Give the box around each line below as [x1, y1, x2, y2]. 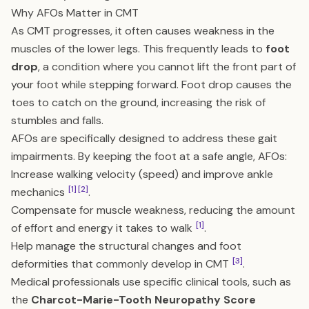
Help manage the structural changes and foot [11, 239, 241, 253]
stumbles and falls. [11, 113, 103, 128]
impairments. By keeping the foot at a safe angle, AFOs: [11, 149, 287, 163]
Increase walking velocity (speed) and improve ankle [11, 167, 273, 181]
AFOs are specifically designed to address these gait [11, 131, 277, 146]
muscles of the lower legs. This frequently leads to [11, 41, 266, 56]
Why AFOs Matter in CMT [11, 6, 139, 20]
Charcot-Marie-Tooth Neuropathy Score [31, 292, 256, 307]
